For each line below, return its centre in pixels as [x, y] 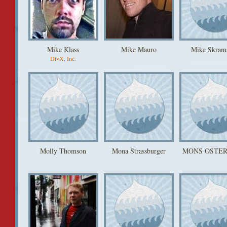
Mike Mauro [139, 49]
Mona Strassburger [139, 151]
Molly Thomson [63, 151]
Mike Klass [63, 49]
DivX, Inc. [63, 58]
